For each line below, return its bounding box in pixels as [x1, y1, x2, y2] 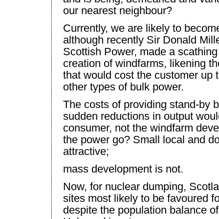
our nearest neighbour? [63, 4, 172, 17]
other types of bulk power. [63, 80, 184, 93]
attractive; [63, 145, 109, 157]
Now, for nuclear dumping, [63, 180, 189, 193]
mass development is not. [63, 162, 183, 175]
